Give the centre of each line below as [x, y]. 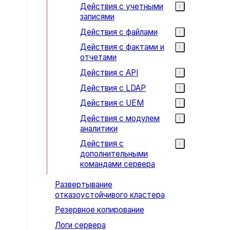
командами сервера [118, 164]
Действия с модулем [120, 118]
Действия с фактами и [122, 47]
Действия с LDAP [113, 88]
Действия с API [109, 72]
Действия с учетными [122, 7]
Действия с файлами [119, 32]
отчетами [99, 57]
